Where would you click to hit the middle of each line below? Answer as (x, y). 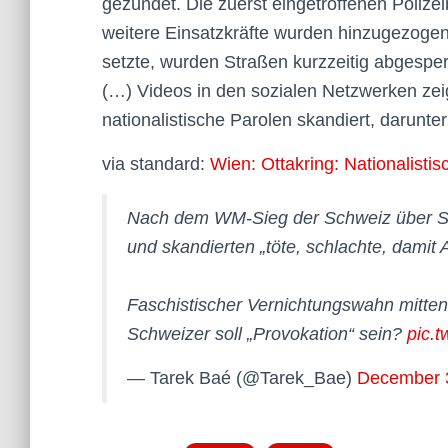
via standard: (156, 164)
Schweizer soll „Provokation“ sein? (267, 334)
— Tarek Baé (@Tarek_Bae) (242, 378)
